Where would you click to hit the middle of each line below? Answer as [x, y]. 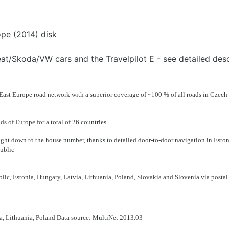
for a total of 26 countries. [72, 122]
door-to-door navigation [172, 140]
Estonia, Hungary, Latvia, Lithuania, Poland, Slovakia [88, 177]
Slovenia [188, 177]
